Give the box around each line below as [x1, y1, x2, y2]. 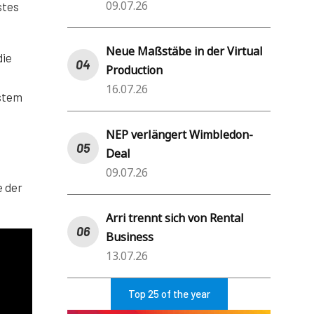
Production [106, 62, 163, 78]
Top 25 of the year [128, 287, 210, 300]
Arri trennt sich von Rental [106, 210, 244, 226]
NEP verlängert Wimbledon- [106, 126, 253, 142]
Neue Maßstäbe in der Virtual [106, 43, 263, 59]
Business [106, 228, 153, 245]
